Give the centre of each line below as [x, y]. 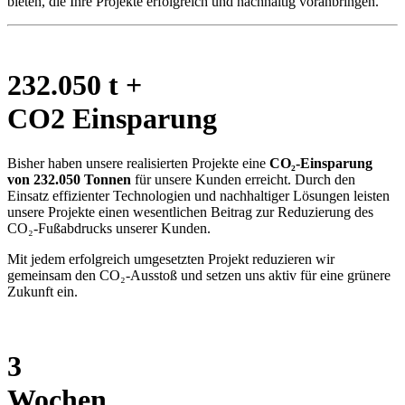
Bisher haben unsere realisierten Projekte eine [137, 163]
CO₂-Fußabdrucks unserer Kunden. [109, 228]
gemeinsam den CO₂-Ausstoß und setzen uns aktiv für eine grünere [199, 275]
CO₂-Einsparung [319, 163]
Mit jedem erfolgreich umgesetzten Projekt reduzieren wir [171, 259]
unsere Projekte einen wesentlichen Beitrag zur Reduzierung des [190, 212]
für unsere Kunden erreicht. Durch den [243, 179]
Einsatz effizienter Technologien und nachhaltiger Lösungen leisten [198, 195]
